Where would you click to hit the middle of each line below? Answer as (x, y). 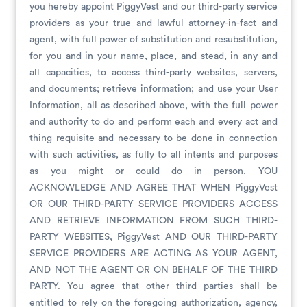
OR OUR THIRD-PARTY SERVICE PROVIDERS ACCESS (153, 204)
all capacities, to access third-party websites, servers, (153, 73)
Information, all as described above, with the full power (153, 106)
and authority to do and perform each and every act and (153, 122)
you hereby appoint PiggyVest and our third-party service (153, 7)
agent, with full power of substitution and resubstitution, (153, 40)
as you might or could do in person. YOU (153, 171)
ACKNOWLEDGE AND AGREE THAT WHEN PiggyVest (153, 188)
